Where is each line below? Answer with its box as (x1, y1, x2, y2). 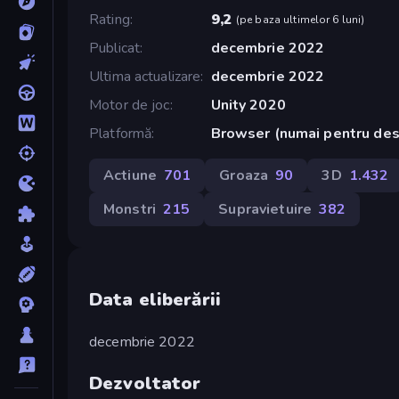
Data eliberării (89, 287, 221, 312)
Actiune (103, 165, 157, 185)
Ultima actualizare (89, 66, 201, 86)
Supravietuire (218, 199, 313, 219)
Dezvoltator (89, 370, 201, 395)
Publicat (89, 37, 141, 58)
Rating (89, 9, 130, 29)
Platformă (89, 123, 152, 143)
